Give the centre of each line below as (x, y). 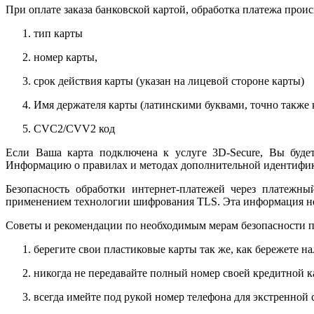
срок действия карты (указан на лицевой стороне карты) (169, 81)
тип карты (58, 33)
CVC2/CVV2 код (74, 128)
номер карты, (66, 57)
